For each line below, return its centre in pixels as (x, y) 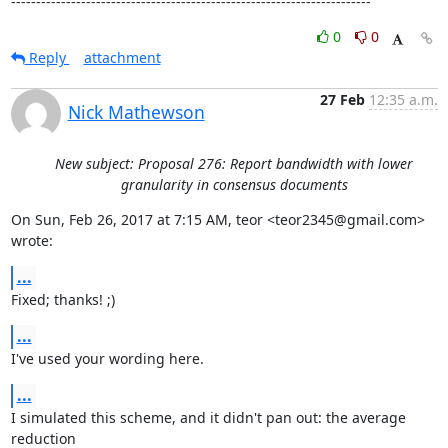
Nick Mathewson (136, 112)
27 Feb (342, 99)
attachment (122, 57)
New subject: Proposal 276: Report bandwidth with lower (234, 163)
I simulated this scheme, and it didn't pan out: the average (208, 417)
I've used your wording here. (107, 358)
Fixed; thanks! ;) (62, 299)
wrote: (31, 240)
